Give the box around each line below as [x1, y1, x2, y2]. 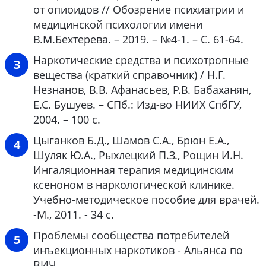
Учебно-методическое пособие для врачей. [33, 192, 259, 207]
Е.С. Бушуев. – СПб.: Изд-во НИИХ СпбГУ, [33, 97, 242, 112]
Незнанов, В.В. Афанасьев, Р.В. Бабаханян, [33, 83, 251, 97]
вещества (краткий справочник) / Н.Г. [33, 68, 226, 83]
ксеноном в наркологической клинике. [33, 178, 235, 192]
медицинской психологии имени [33, 17, 202, 32]
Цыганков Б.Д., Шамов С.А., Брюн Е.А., [33, 133, 229, 148]
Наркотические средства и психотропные [33, 53, 249, 68]
